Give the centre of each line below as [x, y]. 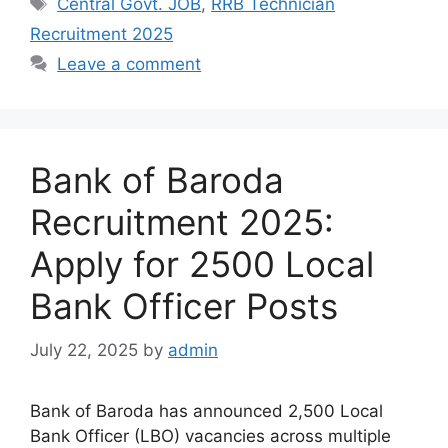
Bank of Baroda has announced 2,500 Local [206, 411]
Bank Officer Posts [184, 305]
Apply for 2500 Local [202, 263]
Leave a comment [129, 63]
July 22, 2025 [84, 350]
